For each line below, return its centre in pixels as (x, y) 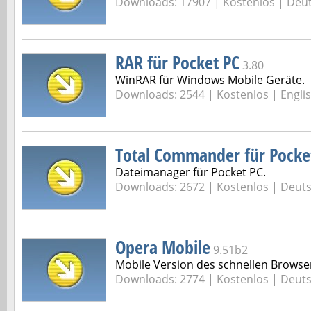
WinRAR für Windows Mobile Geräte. (210, 80)
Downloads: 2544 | (166, 94)
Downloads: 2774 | (166, 279)
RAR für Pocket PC (177, 62)
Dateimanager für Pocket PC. (191, 172)
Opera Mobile (163, 247)
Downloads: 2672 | (166, 187)
